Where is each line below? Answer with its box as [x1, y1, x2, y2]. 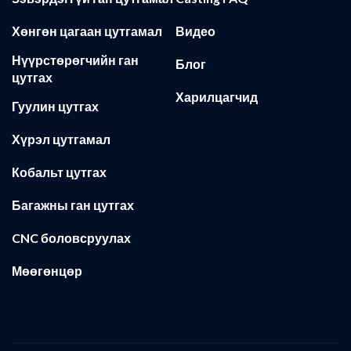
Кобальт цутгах [12, 165, 107, 180]
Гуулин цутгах [12, 99, 99, 114]
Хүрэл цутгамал [12, 132, 110, 147]
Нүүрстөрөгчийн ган [12, 52, 139, 68]
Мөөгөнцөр [12, 263, 82, 279]
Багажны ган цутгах [12, 197, 134, 213]
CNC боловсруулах [12, 230, 131, 246]
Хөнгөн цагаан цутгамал [12, 24, 162, 39]
